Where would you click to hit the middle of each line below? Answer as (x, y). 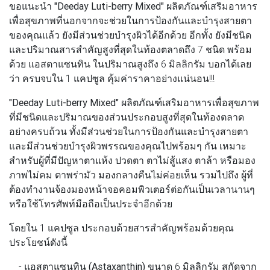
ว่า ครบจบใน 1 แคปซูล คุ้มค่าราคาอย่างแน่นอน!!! (113, 78)
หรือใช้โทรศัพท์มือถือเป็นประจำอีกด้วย (91, 203)
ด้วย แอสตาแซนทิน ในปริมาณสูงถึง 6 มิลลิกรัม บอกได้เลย (130, 64)
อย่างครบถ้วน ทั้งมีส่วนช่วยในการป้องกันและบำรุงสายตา (129, 131)
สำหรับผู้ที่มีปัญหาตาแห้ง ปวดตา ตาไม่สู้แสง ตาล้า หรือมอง (132, 160)
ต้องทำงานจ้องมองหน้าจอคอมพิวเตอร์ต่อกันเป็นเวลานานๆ (132, 189)
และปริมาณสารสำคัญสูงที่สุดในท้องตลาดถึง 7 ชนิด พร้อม (130, 49)
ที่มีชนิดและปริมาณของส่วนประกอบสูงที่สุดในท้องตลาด (127, 117)
